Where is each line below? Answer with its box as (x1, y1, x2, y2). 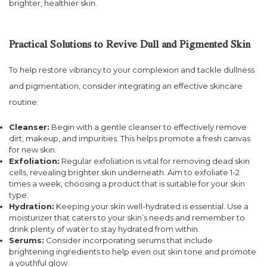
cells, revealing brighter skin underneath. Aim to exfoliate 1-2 (9, 167, 240, 178)
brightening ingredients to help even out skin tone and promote (9, 247, 256, 257)
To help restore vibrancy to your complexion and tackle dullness (9, 64, 254, 74)
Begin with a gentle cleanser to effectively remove (49, 122, 247, 132)
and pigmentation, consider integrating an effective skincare (9, 80, 243, 91)
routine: (9, 97, 39, 107)
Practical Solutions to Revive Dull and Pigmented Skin (9, 41, 250, 52)
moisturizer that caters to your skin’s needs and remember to (9, 213, 245, 223)
